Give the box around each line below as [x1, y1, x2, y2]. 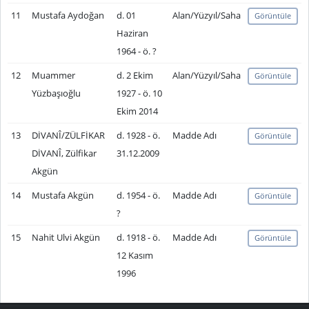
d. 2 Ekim [116, 69, 153, 81]
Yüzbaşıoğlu [31, 87, 81, 99]
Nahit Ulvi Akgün [31, 231, 100, 243]
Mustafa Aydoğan [31, 9, 104, 21]
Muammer [31, 69, 75, 81]
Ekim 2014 [116, 105, 158, 117]
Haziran [116, 27, 148, 39]
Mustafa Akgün [31, 189, 94, 201]
